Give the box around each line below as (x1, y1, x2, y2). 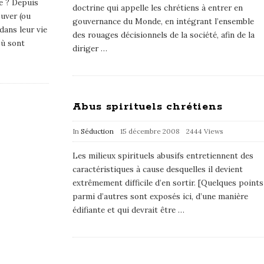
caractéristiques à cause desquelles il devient (72, 164, 243, 174)
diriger (72, 43, 98, 54)
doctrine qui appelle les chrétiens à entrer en (72, 2, 243, 14)
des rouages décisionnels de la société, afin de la (72, 29, 255, 41)
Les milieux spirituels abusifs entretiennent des (72, 150, 253, 161)
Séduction (80, 127, 114, 136)
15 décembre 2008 (120, 127, 180, 136)
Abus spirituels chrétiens (72, 100, 223, 113)
